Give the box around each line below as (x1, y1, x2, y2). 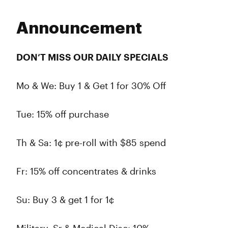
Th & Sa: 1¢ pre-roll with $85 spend (16, 137, 166, 148)
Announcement (16, 20, 142, 37)
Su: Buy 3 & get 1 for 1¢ (16, 194, 114, 205)
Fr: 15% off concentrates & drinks (16, 165, 156, 177)
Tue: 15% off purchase (16, 108, 109, 120)
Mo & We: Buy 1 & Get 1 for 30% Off (16, 80, 166, 91)
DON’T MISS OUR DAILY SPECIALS (16, 51, 168, 63)
